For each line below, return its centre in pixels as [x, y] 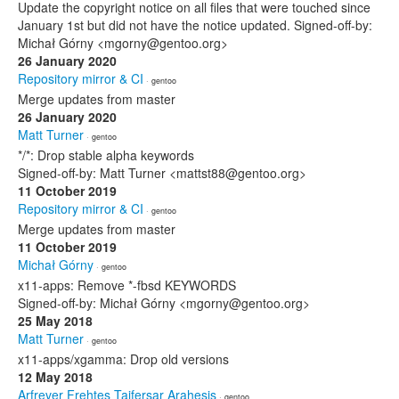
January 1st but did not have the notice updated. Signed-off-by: [195, 25]
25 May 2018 [55, 321]
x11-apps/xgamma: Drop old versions [123, 359]
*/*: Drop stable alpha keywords [106, 155]
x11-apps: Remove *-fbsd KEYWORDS [127, 285]
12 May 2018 [55, 377]
